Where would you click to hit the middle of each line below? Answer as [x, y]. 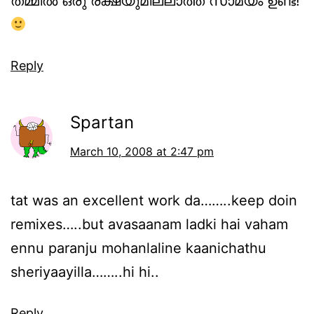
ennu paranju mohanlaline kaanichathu [138, 248]
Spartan [102, 123]
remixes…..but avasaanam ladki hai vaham [149, 225]
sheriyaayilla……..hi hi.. [85, 272]
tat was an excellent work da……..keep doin [154, 201]
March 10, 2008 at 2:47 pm [142, 152]
